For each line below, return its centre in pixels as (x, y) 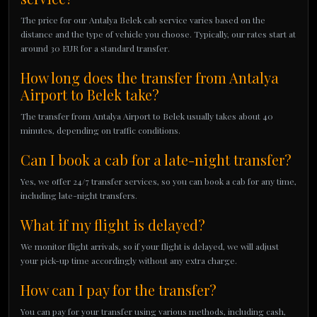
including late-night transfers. (79, 195)
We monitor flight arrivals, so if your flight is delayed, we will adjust (150, 246)
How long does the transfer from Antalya (150, 77)
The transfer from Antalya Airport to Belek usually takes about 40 (147, 116)
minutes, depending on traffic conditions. (100, 130)
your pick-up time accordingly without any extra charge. (129, 260)
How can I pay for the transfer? (119, 290)
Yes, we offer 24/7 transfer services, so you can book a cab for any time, (158, 181)
